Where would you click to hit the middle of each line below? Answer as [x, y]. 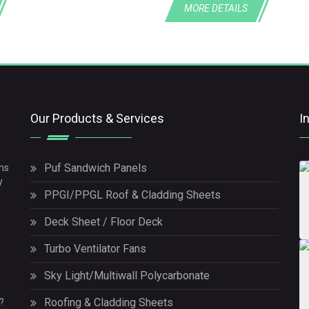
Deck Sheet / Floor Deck [103, 222]
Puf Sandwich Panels [96, 168]
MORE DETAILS [216, 8]
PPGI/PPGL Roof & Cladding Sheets [132, 195]
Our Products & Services [97, 119]
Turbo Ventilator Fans [95, 249]
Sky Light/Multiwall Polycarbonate [127, 276]
